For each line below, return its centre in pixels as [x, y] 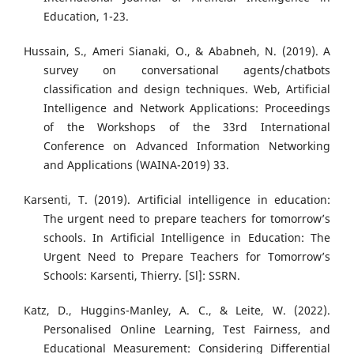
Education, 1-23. [86, 17]
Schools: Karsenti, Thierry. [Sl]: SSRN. [142, 276]
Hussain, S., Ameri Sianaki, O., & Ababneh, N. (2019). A [177, 51]
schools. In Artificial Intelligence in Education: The [187, 238]
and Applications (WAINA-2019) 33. [136, 165]
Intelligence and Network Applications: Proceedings [187, 108]
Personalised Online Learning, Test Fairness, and [187, 330]
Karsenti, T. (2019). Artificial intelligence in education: [177, 200]
